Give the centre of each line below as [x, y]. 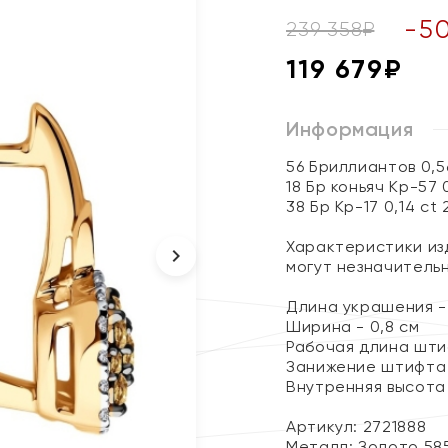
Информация [350, 129]
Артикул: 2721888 [356, 426]
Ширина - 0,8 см [353, 326]
